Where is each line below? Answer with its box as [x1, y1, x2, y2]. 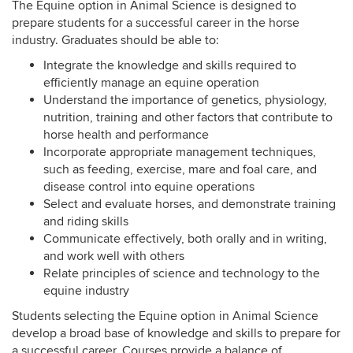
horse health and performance [43, 127, 209, 143]
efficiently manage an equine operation [43, 75, 259, 91]
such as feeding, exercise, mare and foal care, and [43, 162, 317, 178]
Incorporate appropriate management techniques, [43, 144, 316, 161]
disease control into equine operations [43, 179, 255, 195]
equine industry [43, 283, 129, 299]
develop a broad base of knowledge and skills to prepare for [12, 325, 340, 342]
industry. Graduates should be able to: [12, 32, 219, 49]
